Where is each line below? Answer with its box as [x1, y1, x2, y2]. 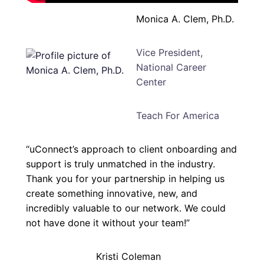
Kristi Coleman [96, 250, 161, 263]
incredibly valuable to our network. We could [26, 202, 226, 214]
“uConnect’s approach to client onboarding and [26, 143, 237, 156]
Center [136, 76, 166, 88]
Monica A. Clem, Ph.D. [136, 13, 234, 25]
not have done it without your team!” [26, 217, 190, 229]
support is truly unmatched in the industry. [26, 158, 215, 170]
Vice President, [136, 47, 203, 59]
